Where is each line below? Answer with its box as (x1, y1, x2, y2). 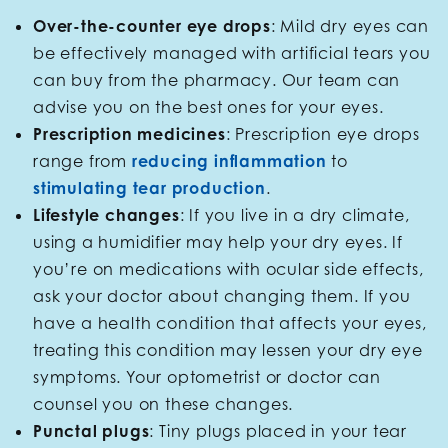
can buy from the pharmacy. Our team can (33, 69, 401, 90)
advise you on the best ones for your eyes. (33, 96, 384, 117)
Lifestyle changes (33, 204, 180, 225)
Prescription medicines (33, 123, 226, 144)
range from (33, 150, 132, 171)
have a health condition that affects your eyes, (33, 312, 427, 333)
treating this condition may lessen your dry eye (33, 339, 423, 360)
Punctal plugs (33, 420, 150, 441)
